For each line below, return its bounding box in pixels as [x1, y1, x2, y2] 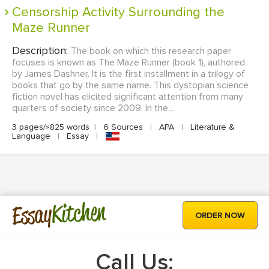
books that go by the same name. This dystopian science [12, 79, 249, 92]
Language [12, 131, 53, 142]
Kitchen [50, 196, 107, 229]
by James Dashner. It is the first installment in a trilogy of [12, 68, 245, 80]
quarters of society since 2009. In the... [12, 102, 174, 115]
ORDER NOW [195, 210, 245, 221]
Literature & [188, 122, 235, 133]
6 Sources [101, 122, 145, 133]
